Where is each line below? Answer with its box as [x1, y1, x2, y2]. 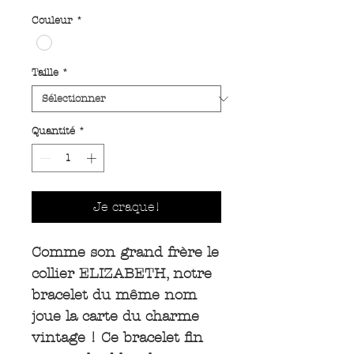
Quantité [32, 125, 75, 138]
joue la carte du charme [32, 307, 199, 325]
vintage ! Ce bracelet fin [32, 329, 203, 346]
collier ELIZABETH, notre [32, 265, 212, 282]
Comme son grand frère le [32, 243, 219, 261]
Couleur [32, 13, 73, 27]
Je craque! [92, 198, 160, 214]
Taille [32, 66, 58, 80]
